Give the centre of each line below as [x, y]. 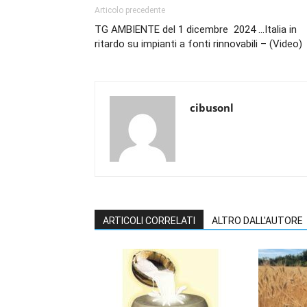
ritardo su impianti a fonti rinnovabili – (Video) [198, 44]
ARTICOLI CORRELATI [149, 221]
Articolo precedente [130, 10]
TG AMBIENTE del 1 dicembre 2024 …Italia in [196, 29]
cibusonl [212, 108]
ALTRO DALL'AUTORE [257, 221]
